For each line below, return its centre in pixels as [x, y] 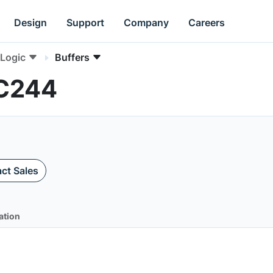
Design [31, 22]
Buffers [72, 57]
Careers [207, 22]
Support [86, 22]
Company [147, 22]
